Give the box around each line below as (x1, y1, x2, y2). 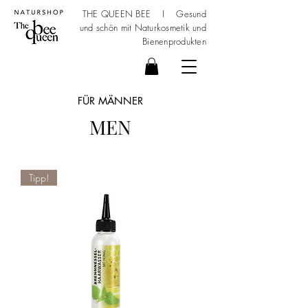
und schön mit (79, 21, 135, 34)
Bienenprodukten (142, 35, 206, 47)
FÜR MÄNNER (77, 94, 143, 108)
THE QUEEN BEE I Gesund (82, 8, 206, 20)
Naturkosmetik (134, 21, 190, 34)
